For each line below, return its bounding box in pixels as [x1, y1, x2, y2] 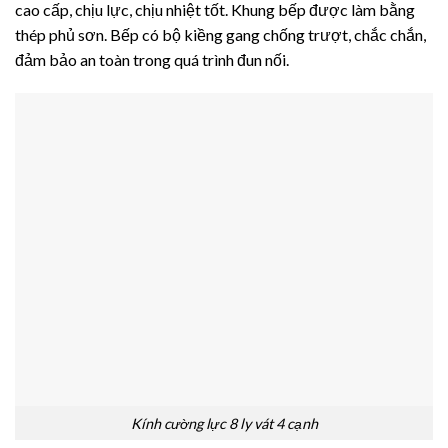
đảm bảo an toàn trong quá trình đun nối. [15, 50, 289, 70]
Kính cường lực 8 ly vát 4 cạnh [130, 414, 318, 432]
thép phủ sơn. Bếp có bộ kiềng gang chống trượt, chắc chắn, [15, 25, 426, 45]
